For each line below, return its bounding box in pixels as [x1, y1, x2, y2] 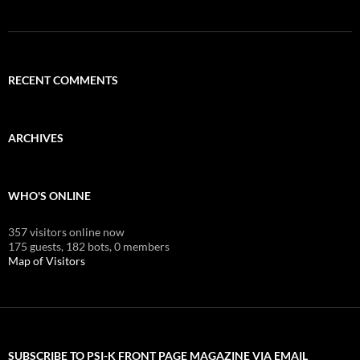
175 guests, [8, 239, 63, 253]
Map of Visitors [8, 253, 85, 268]
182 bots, [66, 239, 112, 253]
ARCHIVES [8, 130, 63, 145]
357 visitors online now [8, 224, 125, 239]
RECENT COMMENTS [8, 72, 118, 87]
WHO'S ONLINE [8, 188, 91, 202]
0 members [114, 239, 170, 253]
